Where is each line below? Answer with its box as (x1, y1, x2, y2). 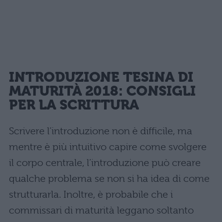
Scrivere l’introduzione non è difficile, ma (9, 125, 192, 137)
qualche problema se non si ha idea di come (9, 173, 210, 184)
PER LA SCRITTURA (9, 96, 139, 113)
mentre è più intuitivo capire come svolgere (9, 141, 207, 153)
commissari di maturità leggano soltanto (9, 205, 194, 216)
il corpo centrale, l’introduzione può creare (9, 157, 201, 168)
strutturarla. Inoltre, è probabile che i (9, 189, 173, 200)
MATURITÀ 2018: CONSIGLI (9, 82, 196, 99)
